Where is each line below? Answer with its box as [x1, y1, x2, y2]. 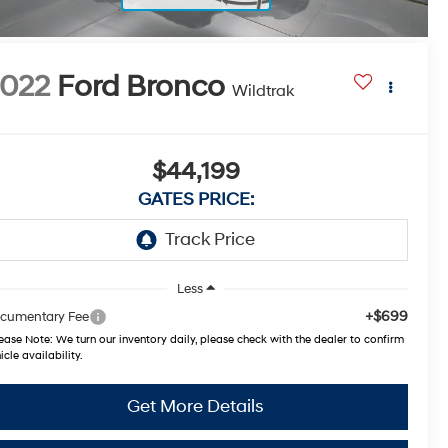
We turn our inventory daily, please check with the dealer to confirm [53, 332, 405, 347]
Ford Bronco [57, 68, 226, 106]
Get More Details [127, 394, 264, 418]
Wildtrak [232, 81, 295, 102]
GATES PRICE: [137, 188, 254, 212]
